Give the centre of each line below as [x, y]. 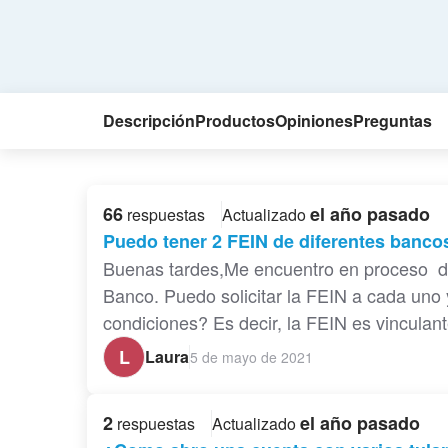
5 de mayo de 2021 [251, 356]
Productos [235, 121]
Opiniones [314, 121]
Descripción [149, 121]
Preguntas [392, 121]
